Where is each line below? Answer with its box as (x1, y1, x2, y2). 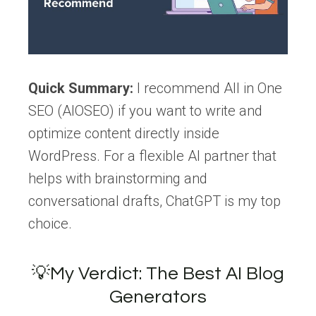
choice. (28, 215, 72, 233)
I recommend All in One (133, 80, 282, 97)
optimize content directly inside (28, 125, 219, 142)
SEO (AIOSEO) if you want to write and (28, 102, 262, 120)
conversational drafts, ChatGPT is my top (28, 193, 281, 210)
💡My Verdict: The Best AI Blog (32, 265, 284, 284)
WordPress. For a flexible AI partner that (28, 147, 276, 165)
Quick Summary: (28, 80, 133, 97)
